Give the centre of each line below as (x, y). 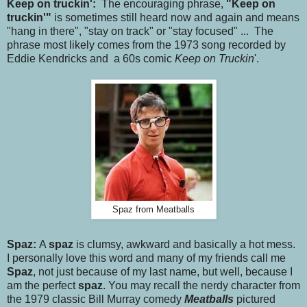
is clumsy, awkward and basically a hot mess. (187, 245)
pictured (255, 299)
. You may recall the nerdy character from (201, 286)
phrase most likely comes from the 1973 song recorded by (146, 45)
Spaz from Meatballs (153, 209)
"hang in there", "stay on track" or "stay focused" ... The (140, 31)
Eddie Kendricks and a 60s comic (91, 58)
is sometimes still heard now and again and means (175, 17)
